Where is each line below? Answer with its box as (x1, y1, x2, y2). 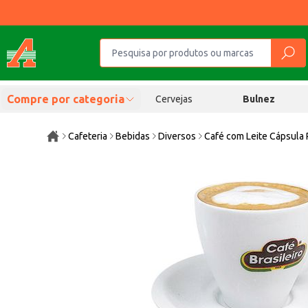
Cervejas (155, 93, 192, 104)
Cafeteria (68, 131, 108, 142)
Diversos (158, 131, 197, 142)
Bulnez (243, 93, 276, 104)
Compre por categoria (7, 93, 124, 105)
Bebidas (115, 131, 151, 142)
